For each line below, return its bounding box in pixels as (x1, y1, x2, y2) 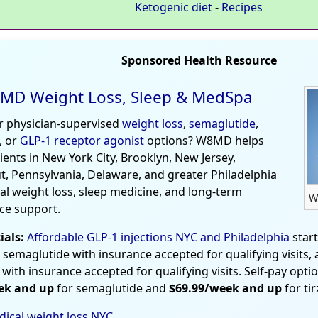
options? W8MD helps (144, 132, 264, 148)
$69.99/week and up (169, 280, 282, 296)
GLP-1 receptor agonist (20, 132, 144, 148)
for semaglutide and (54, 280, 169, 296)
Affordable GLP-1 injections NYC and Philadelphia (27, 229, 290, 245)
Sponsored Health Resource (121, 52, 277, 68)
